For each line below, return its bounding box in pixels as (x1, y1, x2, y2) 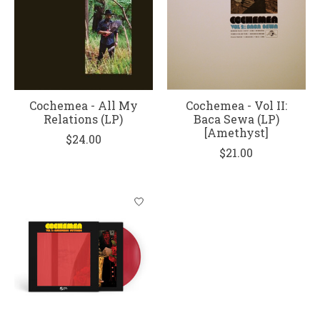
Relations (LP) (44, 111, 124, 126)
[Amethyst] (204, 124, 269, 140)
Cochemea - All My (29, 97, 138, 113)
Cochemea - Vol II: (185, 97, 287, 113)
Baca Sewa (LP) (193, 111, 279, 126)
